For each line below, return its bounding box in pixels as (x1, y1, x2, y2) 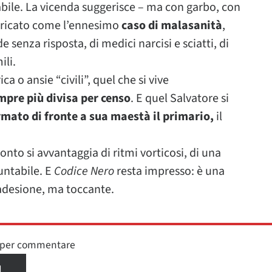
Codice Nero (54, 163, 114, 180)
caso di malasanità (121, 17, 222, 34)
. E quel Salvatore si (131, 90, 229, 107)
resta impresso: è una (114, 163, 225, 180)
